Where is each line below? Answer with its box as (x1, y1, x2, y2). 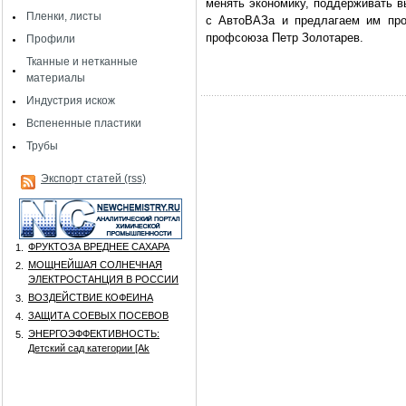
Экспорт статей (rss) (41, 172, 146, 185)
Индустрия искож (26, 94, 115, 107)
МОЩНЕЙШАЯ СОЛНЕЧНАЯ (28, 259, 162, 270)
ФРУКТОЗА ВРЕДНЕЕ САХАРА (28, 241, 169, 252)
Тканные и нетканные (26, 55, 138, 68)
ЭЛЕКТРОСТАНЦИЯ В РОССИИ (28, 274, 179, 285)
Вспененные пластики (26, 117, 141, 130)
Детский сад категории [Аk (28, 343, 150, 353)
